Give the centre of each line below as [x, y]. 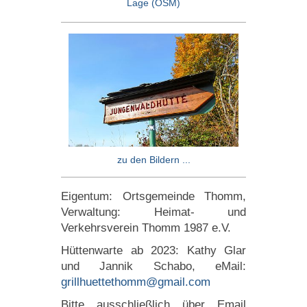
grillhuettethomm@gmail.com [136, 282]
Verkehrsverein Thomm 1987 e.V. [146, 228]
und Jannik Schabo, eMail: [153, 266]
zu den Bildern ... [153, 160]
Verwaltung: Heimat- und [153, 212]
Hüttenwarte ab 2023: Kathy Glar [153, 250]
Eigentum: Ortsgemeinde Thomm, [153, 196]
